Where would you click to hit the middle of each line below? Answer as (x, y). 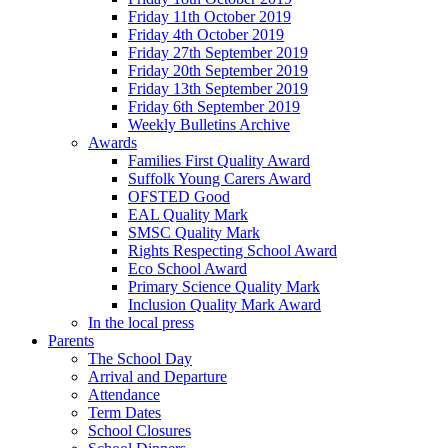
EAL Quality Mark (188, 215)
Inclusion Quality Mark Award (224, 305)
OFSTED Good (179, 197)
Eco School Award (187, 269)
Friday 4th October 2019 (206, 35)
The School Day (140, 359)
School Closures (139, 431)
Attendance (124, 395)
